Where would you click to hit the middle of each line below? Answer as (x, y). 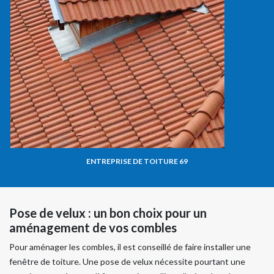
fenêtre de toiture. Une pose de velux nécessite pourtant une (127, 261)
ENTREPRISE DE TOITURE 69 (137, 161)
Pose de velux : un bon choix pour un (108, 213)
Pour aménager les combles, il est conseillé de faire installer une (130, 246)
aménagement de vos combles (93, 227)
